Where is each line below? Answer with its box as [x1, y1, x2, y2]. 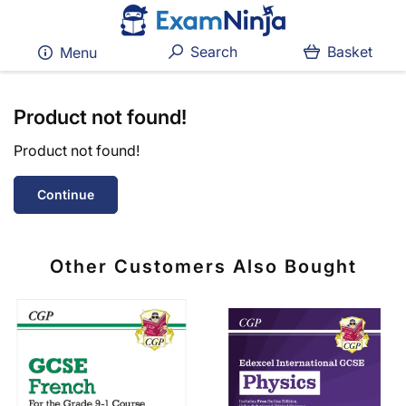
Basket [327, 43, 373, 62]
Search [186, 43, 237, 62]
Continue [37, 187, 94, 202]
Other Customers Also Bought [49, 256, 357, 277]
